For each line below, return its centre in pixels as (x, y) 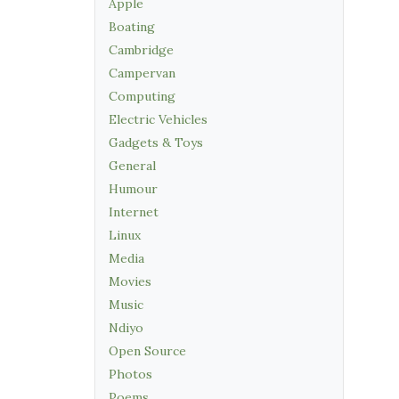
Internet (134, 212)
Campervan (142, 73)
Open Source (147, 351)
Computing (142, 96)
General (132, 166)
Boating (132, 27)
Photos (130, 374)
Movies (130, 281)
